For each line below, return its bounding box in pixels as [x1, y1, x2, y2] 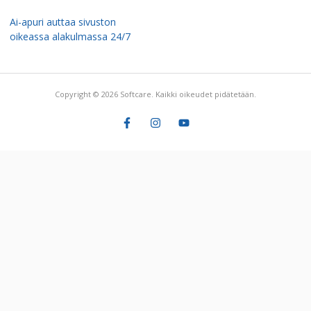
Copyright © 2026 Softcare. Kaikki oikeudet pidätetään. [55, 88, 256, 99]
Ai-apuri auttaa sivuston [10, 15, 116, 28]
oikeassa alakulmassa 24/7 [10, 29, 131, 43]
